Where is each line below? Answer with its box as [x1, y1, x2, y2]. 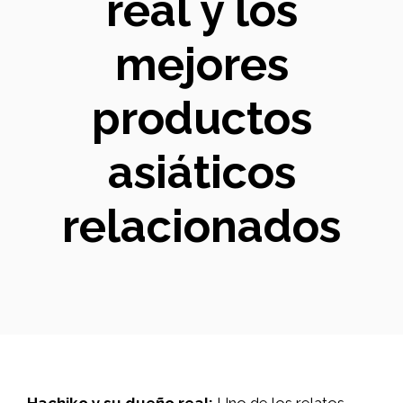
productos [91, 92, 312, 145]
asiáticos [107, 146, 296, 199]
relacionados [62, 200, 341, 253]
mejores [114, 38, 289, 91]
